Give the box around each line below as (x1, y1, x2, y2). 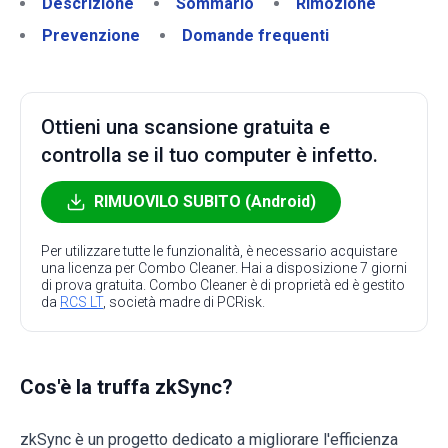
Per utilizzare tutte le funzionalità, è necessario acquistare (41, 243, 397, 259)
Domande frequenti (182, 26, 329, 45)
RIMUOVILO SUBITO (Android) (94, 192, 316, 211)
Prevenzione (42, 26, 140, 45)
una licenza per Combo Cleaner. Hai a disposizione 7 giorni (41, 260, 407, 276)
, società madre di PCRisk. (103, 294, 265, 310)
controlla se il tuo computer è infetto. (41, 143, 378, 167)
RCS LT (60, 294, 103, 310)
